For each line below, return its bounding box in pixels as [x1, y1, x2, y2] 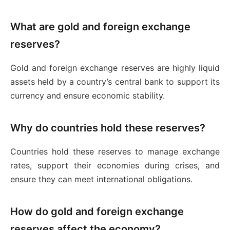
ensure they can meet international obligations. [10, 174, 193, 185]
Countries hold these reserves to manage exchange [10, 146, 220, 157]
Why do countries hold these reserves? [10, 122, 205, 135]
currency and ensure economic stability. [10, 90, 165, 101]
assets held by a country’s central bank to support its [10, 76, 220, 87]
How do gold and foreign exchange [10, 205, 184, 218]
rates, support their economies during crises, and [10, 160, 220, 171]
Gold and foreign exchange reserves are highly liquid [10, 63, 220, 73]
